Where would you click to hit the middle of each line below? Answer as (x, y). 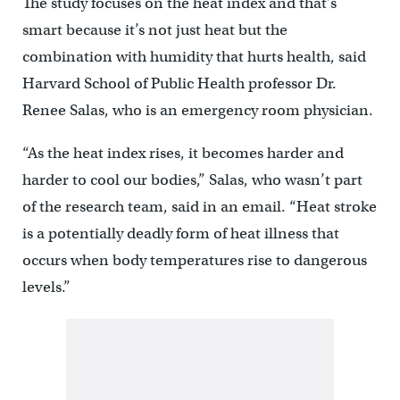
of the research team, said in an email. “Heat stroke (199, 206)
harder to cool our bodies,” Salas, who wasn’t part (192, 179)
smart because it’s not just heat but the (154, 29)
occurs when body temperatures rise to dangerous (194, 260)
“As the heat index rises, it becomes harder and (183, 153)
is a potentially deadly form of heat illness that (180, 233)
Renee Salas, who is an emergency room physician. (197, 110)
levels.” (46, 287)
